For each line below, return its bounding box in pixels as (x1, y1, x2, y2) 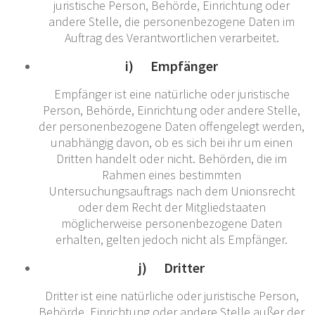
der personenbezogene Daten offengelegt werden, (39, 117, 304, 134)
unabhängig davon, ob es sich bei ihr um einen (51, 134, 292, 150)
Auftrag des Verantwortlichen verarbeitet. (64, 29, 279, 46)
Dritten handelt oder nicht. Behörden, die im (56, 150, 287, 167)
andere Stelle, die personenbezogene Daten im (49, 13, 295, 30)
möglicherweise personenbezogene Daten (61, 214, 282, 231)
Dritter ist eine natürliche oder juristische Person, (44, 287, 299, 304)
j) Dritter (139, 258, 205, 276)
